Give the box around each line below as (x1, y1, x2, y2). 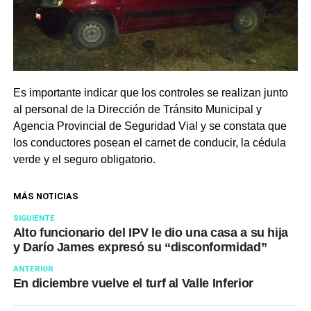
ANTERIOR (12, 264, 53, 274)
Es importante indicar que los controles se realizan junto (12, 87, 288, 99)
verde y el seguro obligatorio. (12, 153, 155, 166)
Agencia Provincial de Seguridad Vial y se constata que (12, 120, 287, 133)
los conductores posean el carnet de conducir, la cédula (12, 137, 286, 149)
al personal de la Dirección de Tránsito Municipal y (12, 103, 262, 116)
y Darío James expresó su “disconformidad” (12, 240, 267, 255)
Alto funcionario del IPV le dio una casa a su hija (12, 226, 289, 240)
